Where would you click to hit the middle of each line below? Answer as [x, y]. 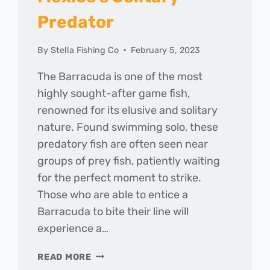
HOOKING [112, 254]
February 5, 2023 [165, 50]
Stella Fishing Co [84, 50]
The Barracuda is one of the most [120, 76]
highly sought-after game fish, [114, 93]
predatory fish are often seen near [123, 144]
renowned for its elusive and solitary [128, 110]
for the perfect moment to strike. [120, 177]
